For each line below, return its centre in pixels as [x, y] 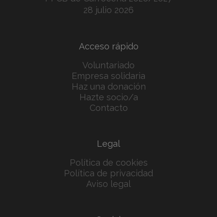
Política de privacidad [108, 173]
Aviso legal [108, 184]
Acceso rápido [108, 46]
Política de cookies [108, 163]
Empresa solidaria [108, 76]
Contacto [108, 108]
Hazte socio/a [108, 97]
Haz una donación [108, 87]
